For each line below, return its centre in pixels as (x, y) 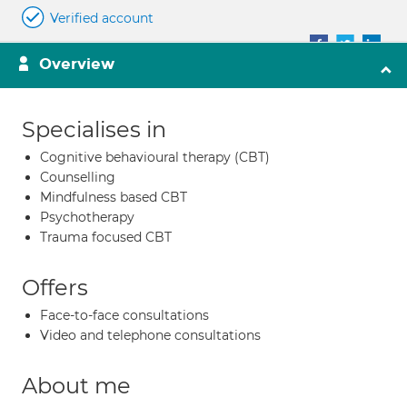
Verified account (102, 18)
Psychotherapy (87, 217)
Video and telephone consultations (150, 335)
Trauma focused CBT (106, 237)
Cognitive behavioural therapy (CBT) (155, 157)
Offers (55, 288)
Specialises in (94, 129)
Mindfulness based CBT (114, 197)
